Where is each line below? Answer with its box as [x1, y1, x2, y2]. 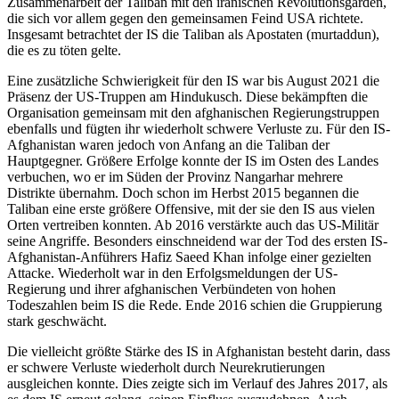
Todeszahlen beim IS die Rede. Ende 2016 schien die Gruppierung [7, 297, 382, 313]
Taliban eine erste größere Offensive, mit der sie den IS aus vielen [7, 200, 375, 216]
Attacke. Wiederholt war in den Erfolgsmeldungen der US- [7, 265, 338, 281]
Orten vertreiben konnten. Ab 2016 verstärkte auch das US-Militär [7, 216, 379, 232]
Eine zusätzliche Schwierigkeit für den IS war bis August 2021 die [7, 72, 379, 88]
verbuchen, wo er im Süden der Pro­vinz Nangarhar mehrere [7, 168, 343, 184]
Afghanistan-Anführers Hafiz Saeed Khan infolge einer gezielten [7, 248, 371, 265]
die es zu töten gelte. [7, 42, 121, 58]
